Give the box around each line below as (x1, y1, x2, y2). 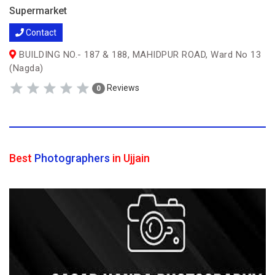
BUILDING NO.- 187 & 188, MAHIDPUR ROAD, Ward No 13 (16, 49, 261, 60)
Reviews (105, 82, 139, 93)
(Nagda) (9, 63, 44, 74)
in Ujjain (110, 152, 150, 165)
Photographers (34, 152, 110, 165)
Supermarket (9, 5, 67, 17)
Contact (24, 28, 56, 37)
